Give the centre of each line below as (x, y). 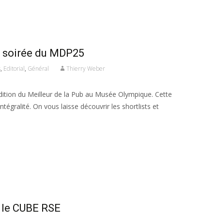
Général (38, 69)
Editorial (14, 69)
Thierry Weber (86, 69)
